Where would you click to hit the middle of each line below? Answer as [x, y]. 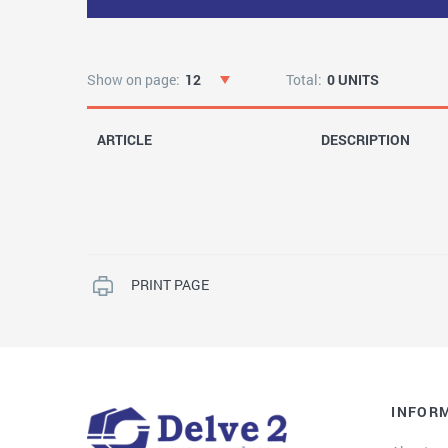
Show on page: [133, 79]
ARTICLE [124, 139]
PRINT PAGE [170, 284]
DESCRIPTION [365, 139]
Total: [303, 79]
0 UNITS [352, 79]
